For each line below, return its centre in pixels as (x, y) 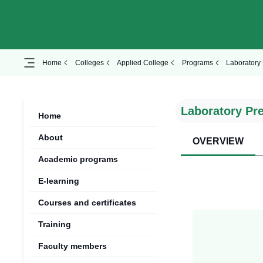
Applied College (143, 63)
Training (55, 225)
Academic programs (78, 159)
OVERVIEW (218, 141)
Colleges (89, 63)
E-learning (59, 181)
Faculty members (73, 246)
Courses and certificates (87, 203)
